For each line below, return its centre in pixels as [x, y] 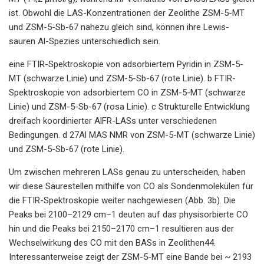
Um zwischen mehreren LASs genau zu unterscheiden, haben [127, 172]
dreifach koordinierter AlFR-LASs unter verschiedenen [113, 121]
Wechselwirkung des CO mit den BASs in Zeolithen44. [112, 242]
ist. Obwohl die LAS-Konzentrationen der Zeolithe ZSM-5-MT [127, 13]
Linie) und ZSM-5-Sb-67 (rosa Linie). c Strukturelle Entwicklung [129, 106]
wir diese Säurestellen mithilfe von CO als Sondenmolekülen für [131, 186]
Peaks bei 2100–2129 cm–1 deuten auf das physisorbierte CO [128, 214]
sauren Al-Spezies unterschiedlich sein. [85, 41]
